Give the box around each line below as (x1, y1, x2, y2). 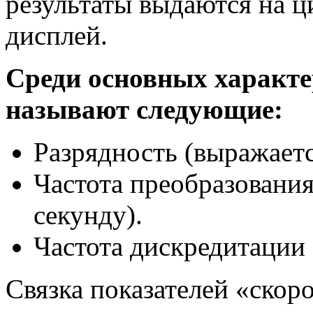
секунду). (34, 199, 143, 230)
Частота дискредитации (34, 231, 305, 261)
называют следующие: (6, 94, 283, 124)
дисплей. (6, 20, 108, 50)
